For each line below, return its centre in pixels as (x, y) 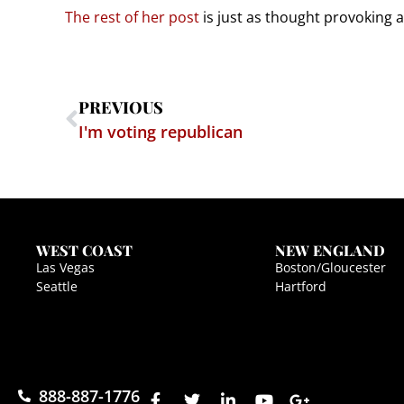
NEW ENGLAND (330, 250)
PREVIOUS (121, 107)
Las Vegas (65, 267)
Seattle (57, 286)
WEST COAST (84, 250)
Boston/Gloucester (330, 267)
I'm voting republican (161, 131)
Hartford (300, 286)
